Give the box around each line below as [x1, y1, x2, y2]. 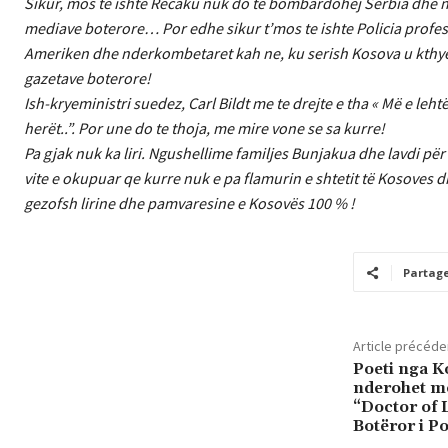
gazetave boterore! [24, 68, 151, 89]
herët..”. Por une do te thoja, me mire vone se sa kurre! [24, 118, 385, 139]
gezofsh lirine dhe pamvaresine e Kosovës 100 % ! [24, 193, 355, 214]
